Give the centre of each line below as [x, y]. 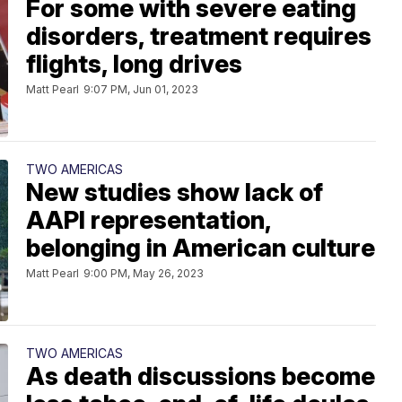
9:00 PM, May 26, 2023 [144, 274]
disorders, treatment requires [199, 37]
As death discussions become [201, 377]
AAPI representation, [149, 221]
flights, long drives [134, 65]
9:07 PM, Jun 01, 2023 [141, 90]
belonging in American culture [201, 249]
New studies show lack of [175, 193]
